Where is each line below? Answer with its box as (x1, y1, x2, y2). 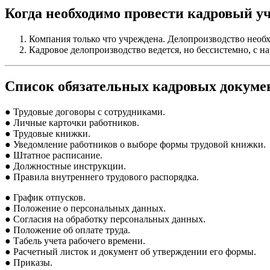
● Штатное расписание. (5, 150, 102, 161)
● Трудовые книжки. (5, 128, 90, 139)
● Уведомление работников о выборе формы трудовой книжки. (5, 139, 266, 150)
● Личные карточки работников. (5, 118, 139, 128)
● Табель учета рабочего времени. (5, 236, 145, 246)
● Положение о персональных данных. (5, 203, 166, 214)
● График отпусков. (5, 192, 86, 203)
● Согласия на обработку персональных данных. (5, 214, 206, 225)
